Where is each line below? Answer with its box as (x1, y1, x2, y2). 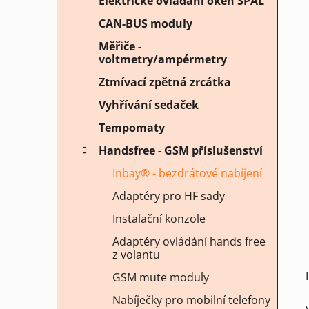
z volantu (112, 247, 160, 263)
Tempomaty (99, 120, 165, 136)
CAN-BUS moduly (99, 16, 192, 32)
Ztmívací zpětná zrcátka (99, 74, 231, 90)
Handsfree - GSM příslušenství (99, 143, 263, 159)
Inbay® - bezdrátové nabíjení (112, 166, 262, 181)
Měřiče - (99, 39, 141, 54)
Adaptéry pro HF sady (112, 188, 225, 204)
